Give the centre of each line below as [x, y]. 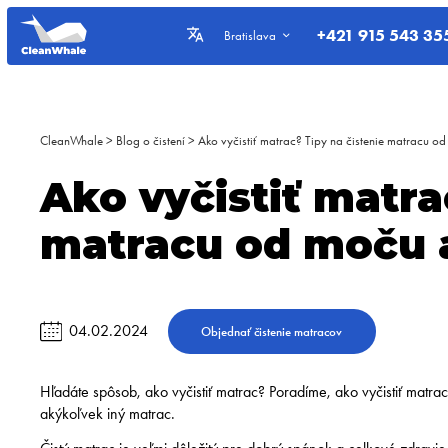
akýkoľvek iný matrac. [108, 413]
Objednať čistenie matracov [272, 331]
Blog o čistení [151, 141]
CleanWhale [72, 141]
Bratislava [250, 36]
